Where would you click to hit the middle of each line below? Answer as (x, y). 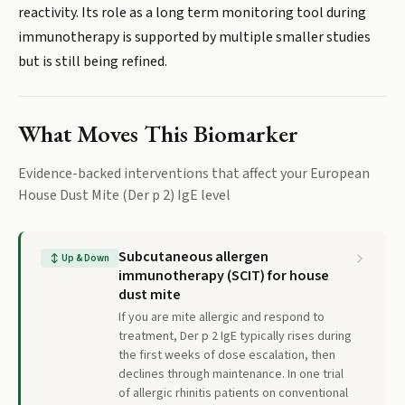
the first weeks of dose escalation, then (227, 355)
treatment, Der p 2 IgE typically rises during (235, 336)
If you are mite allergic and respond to (221, 317)
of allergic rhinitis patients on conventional (233, 393)
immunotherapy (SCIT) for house (224, 276)
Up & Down (85, 258)
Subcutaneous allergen (193, 257)
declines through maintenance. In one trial (231, 374)
